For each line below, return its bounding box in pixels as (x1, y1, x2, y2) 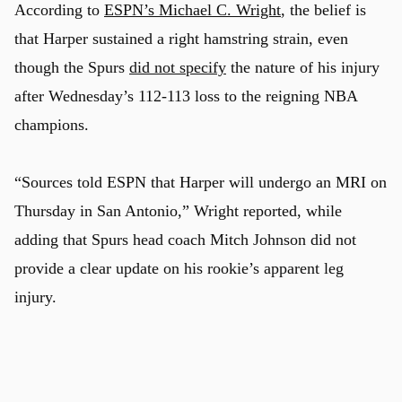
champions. (14, 116, 89, 134)
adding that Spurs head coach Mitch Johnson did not (14, 231, 356, 249)
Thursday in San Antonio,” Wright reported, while (14, 202, 342, 220)
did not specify (129, 58, 226, 76)
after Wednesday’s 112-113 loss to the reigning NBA (14, 87, 357, 105)
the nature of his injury (226, 58, 380, 76)
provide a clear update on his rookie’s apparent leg (14, 259, 344, 277)
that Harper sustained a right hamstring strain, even (14, 30, 348, 48)
